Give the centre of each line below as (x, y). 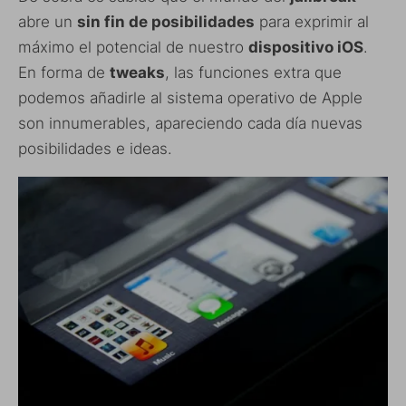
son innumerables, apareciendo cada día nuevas (190, 124)
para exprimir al (312, 22)
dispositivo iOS (306, 48)
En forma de (64, 73)
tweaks (137, 73)
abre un (48, 22)
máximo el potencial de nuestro (133, 48)
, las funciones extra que (253, 73)
